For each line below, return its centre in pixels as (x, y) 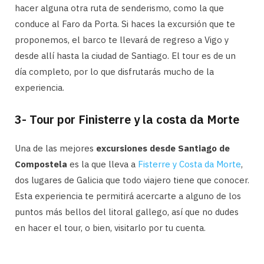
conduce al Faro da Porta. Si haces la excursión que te (125, 24)
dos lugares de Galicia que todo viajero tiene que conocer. (132, 180)
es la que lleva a (103, 164)
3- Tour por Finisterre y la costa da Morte (127, 119)
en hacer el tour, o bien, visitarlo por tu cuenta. (110, 227)
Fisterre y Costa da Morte (189, 164)
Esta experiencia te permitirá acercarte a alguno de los (128, 196)
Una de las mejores (55, 148)
